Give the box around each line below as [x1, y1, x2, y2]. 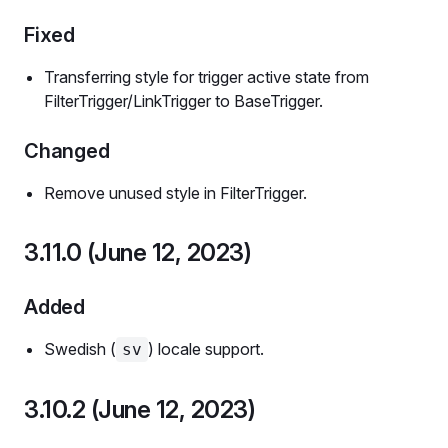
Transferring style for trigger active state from [44, 67, 369, 87]
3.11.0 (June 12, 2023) [24, 238, 252, 267]
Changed [24, 139, 110, 163]
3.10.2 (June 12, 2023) [24, 395, 256, 424]
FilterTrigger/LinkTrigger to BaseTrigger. [44, 91, 323, 111]
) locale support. [148, 339, 264, 359]
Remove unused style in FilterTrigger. [44, 183, 307, 203]
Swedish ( [44, 339, 116, 359]
